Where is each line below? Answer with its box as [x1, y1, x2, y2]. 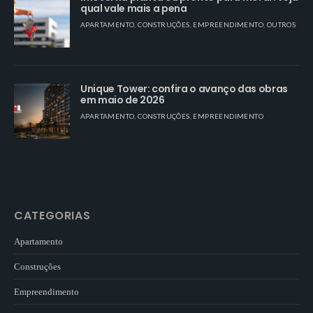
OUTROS [266, 20, 296, 29]
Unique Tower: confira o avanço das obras [80, 81, 288, 96]
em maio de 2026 [80, 92, 165, 107]
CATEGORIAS [14, 207, 91, 224]
